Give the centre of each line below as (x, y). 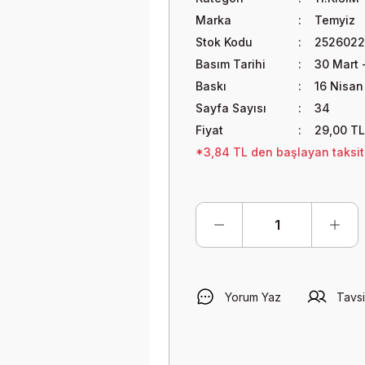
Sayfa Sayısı (231, 108)
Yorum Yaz (253, 297)
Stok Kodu (224, 42)
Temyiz (334, 20)
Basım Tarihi (231, 64)
